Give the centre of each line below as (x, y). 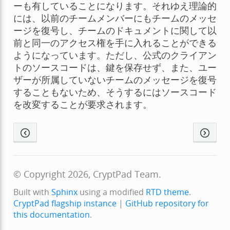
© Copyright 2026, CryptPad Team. (87, 174)
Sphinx (64, 192)
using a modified (111, 192)
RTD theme (167, 192)
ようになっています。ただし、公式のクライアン (115, 55)
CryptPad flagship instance (65, 203)
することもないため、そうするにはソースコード (115, 92)
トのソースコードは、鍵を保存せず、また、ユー (115, 68)
